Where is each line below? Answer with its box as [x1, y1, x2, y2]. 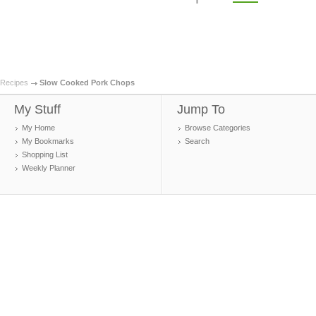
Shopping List [22, 150, 68, 159]
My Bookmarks [22, 137, 74, 145]
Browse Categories [185, 123, 250, 132]
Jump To [177, 102, 225, 116]
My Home [22, 123, 55, 132]
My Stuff [14, 102, 61, 116]
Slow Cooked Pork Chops [39, 78, 135, 87]
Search [185, 137, 209, 145]
